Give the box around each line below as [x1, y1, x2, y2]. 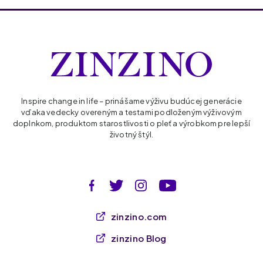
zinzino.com [110, 210, 167, 222]
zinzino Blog [111, 232, 167, 244]
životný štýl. [109, 129, 154, 139]
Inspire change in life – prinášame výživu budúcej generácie [21, 96, 242, 106]
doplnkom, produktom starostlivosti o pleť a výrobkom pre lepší [12, 118, 251, 128]
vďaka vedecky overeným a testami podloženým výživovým [21, 107, 242, 117]
